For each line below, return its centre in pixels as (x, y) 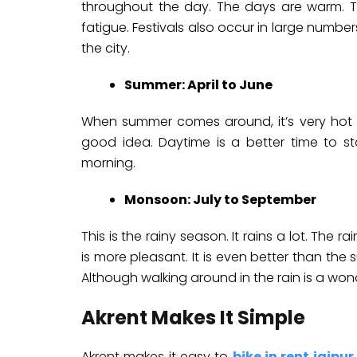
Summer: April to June (198, 85)
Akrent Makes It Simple (193, 318)
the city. (106, 48)
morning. (108, 163)
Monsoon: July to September (220, 200)
